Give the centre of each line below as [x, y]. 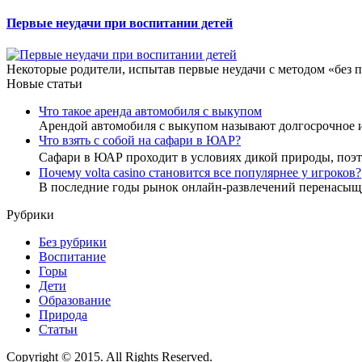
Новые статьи [44, 83]
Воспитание [72, 256]
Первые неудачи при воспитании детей [120, 23]
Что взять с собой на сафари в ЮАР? [140, 140]
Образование [75, 300]
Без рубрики [73, 242]
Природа [63, 314]
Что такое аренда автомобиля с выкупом [150, 111]
